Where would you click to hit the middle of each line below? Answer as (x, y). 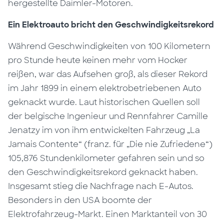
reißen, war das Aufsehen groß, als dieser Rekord (108, 74)
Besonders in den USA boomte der (80, 200)
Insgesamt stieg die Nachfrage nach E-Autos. (101, 186)
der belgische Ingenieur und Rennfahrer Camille (108, 116)
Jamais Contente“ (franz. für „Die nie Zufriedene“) (110, 144)
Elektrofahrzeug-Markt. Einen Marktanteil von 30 (108, 214)
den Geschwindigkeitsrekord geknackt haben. (103, 172)
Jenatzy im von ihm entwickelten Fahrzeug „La (104, 130)
